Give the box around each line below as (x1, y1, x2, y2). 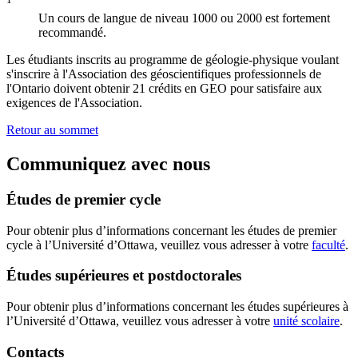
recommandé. (38, 26, 106, 40)
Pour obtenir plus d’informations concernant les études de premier (6, 223, 336, 237)
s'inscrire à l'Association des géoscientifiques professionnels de (6, 67, 321, 82)
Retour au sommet (6, 123, 98, 137)
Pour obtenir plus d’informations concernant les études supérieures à (6, 300, 348, 314)
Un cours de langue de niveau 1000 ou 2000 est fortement (38, 11, 330, 26)
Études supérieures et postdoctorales (6, 267, 241, 284)
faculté (312, 237, 345, 252)
